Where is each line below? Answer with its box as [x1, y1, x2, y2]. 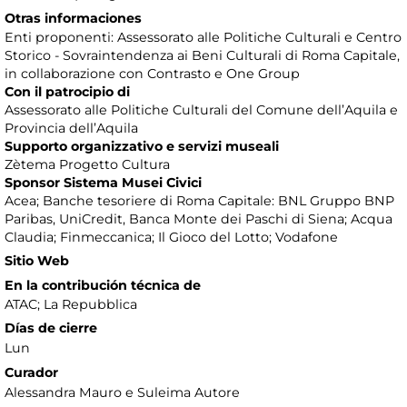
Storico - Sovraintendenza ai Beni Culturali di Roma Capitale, [5, 47, 400, 65]
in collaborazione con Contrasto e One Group [5, 65, 300, 83]
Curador [5, 364, 58, 382]
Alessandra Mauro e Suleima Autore [5, 384, 240, 402]
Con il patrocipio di [5, 84, 130, 101]
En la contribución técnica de [5, 277, 201, 294]
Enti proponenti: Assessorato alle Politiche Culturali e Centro [5, 29, 402, 46]
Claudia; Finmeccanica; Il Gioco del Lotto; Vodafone [5, 229, 338, 246]
